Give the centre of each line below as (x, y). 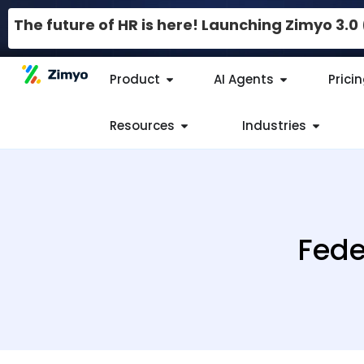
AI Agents (244, 80)
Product (134, 80)
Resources (142, 125)
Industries (274, 125)
